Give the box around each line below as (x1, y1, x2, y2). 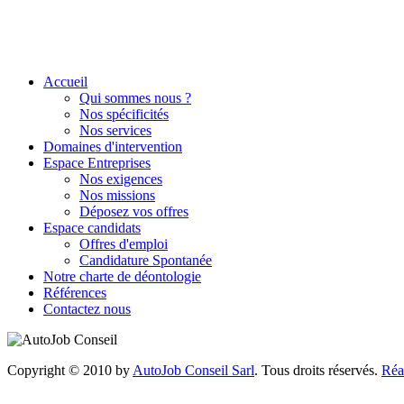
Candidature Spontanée (79, 252, 212, 268)
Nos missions (79, 187, 155, 203)
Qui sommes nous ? (79, 89, 191, 106)
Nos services (79, 122, 151, 138)
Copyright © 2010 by (7, 362, 133, 378)
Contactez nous (43, 300, 131, 317)
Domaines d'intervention (43, 138, 182, 154)
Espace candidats (43, 219, 141, 235)
